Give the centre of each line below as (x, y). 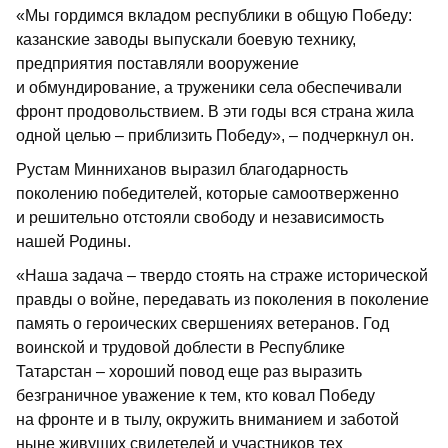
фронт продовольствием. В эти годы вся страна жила (215, 112)
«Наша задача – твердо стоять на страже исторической (222, 276)
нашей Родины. (73, 242)
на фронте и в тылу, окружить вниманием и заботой (207, 420)
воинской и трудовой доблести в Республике (180, 348)
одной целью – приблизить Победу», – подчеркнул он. (215, 136)
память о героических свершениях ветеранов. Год (202, 324)
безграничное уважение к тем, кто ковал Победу (195, 396)
